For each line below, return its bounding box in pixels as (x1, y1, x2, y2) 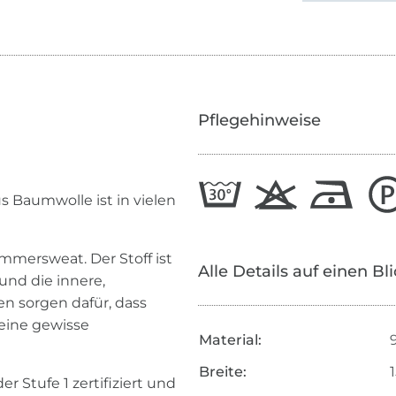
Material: (198, 331, 262, 349)
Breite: (198, 363, 247, 381)
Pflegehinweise (197, 110, 321, 131)
